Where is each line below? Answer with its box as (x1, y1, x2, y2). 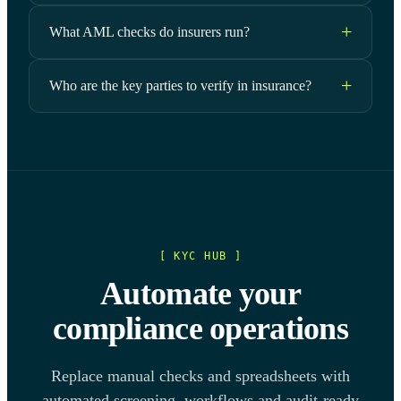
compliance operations (53, 310, 348, 346)
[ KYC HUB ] (158, 249, 243, 262)
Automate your (100, 275, 301, 311)
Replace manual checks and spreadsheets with (51, 366, 350, 385)
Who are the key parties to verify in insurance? (49, 77, 311, 93)
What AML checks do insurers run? (49, 23, 250, 39)
